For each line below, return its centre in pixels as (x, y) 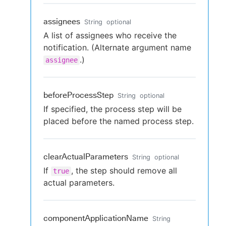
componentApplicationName (96, 218)
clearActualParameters (86, 157)
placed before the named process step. (119, 121)
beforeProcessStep (78, 95)
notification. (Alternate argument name (117, 47)
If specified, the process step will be (112, 109)
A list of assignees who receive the (110, 35)
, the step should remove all (124, 171)
